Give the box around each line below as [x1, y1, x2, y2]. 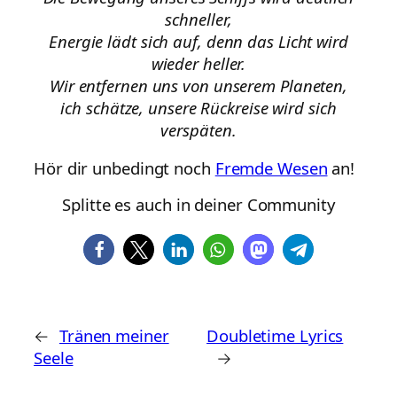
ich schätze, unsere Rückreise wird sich [60, 96, 337, 119]
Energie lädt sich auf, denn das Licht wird [49, 29, 348, 52]
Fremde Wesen [214, 157, 328, 180]
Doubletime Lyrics [206, 323, 344, 346]
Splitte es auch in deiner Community [62, 192, 335, 215]
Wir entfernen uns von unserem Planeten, [49, 74, 348, 97]
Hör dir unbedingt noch [34, 157, 215, 180]
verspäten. [160, 118, 237, 141]
